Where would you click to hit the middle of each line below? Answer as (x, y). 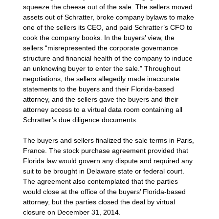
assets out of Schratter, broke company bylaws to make (109, 17)
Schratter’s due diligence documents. (81, 120)
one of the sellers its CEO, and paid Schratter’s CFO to (108, 27)
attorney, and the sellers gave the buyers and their (101, 99)
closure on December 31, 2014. (72, 212)
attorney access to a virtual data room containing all (103, 109)
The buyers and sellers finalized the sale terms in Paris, (109, 140)
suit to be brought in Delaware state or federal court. (104, 171)
